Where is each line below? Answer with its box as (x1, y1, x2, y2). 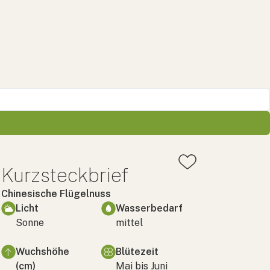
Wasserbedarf (116, 202, 183, 214)
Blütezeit (116, 245, 159, 257)
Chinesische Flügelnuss (1, 187, 111, 199)
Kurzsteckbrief (1, 163, 128, 186)
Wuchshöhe (16, 245, 69, 257)
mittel (116, 216, 143, 228)
